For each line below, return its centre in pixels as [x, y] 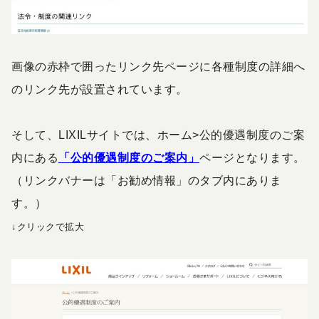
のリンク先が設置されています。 [100, 90]
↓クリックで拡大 [48, 227]
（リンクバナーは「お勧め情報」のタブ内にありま [147, 181]
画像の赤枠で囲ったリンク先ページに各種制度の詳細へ [158, 67]
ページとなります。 [252, 158]
